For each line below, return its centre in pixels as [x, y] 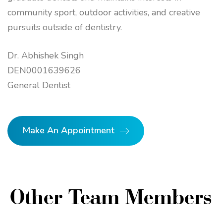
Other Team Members [111, 196]
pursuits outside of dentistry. [65, 28]
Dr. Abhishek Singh [46, 56]
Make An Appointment [68, 131]
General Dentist [39, 85]
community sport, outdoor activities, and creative [104, 13]
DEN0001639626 [44, 71]
